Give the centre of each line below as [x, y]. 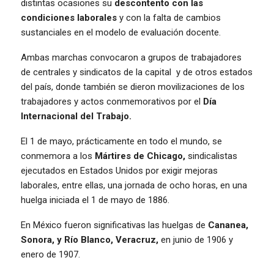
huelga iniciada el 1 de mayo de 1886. [95, 200]
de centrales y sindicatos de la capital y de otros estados [137, 72]
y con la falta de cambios [169, 17]
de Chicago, [159, 156]
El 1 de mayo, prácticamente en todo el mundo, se [121, 141]
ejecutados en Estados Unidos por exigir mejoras [119, 170]
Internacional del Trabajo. [76, 116]
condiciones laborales [69, 17]
